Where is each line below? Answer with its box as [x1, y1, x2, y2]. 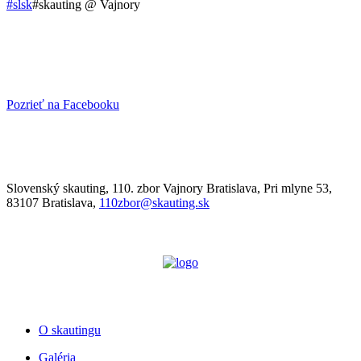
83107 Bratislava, [6, 196, 99, 210]
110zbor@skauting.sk [99, 196, 210, 210]
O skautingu [39, 323, 101, 338]
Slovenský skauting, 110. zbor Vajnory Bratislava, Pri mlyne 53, [6, 181, 332, 196]
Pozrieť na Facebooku [6, 98, 119, 112]
